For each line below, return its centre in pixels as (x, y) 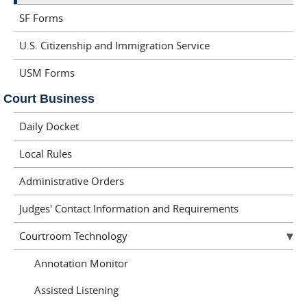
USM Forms (47, 73)
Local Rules (45, 153)
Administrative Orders (71, 181)
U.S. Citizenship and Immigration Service (114, 45)
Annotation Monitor (81, 263)
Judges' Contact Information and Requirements (128, 208)
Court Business (49, 98)
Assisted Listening (76, 290)
